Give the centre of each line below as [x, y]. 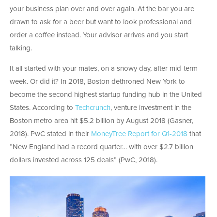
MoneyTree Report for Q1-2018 [139, 134]
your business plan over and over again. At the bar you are [102, 9]
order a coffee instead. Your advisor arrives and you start [99, 35]
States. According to [42, 108]
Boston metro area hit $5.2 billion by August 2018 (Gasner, [101, 121]
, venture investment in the [151, 108]
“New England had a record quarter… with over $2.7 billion [101, 147]
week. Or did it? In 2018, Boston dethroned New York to [97, 82]
